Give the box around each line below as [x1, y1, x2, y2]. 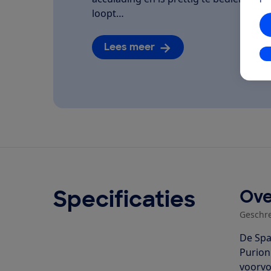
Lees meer [104, 40, 155, 53]
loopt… [92, 6, 124, 20]
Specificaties [53, 185, 195, 214]
